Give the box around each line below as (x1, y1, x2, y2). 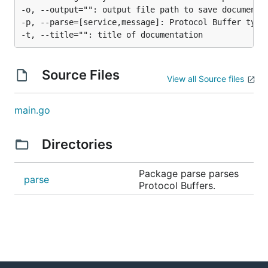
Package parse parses (139, 167, 239, 179)
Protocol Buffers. (139, 179, 215, 191)
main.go (14, 104, 50, 116)
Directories (38, 136, 115, 152)
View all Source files (167, 74, 244, 84)
